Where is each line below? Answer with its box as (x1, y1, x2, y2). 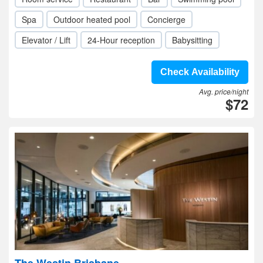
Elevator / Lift (22, 34, 70, 46)
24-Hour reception (87, 34, 155, 46)
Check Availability (160, 67, 240, 77)
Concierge (147, 14, 186, 25)
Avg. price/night (199, 86, 248, 96)
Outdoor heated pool (53, 14, 130, 25)
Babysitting (172, 34, 213, 46)
